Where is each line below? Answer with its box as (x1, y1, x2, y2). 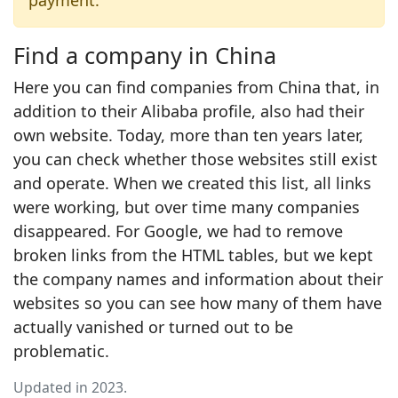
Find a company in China (13, 40, 276, 70)
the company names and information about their (13, 268, 383, 290)
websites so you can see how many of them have (13, 292, 382, 314)
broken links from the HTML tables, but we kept (13, 244, 373, 266)
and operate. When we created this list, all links (13, 172, 371, 194)
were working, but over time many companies (13, 196, 360, 218)
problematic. (13, 340, 109, 362)
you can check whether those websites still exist (13, 148, 378, 170)
